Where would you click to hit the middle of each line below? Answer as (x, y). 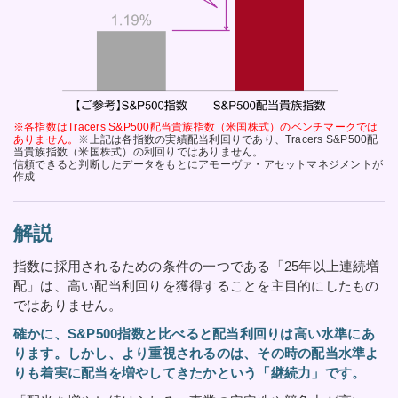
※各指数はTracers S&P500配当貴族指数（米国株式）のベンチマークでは (196, 127)
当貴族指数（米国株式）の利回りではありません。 (139, 151)
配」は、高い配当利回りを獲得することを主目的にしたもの (196, 285)
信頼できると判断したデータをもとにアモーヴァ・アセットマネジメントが (199, 164)
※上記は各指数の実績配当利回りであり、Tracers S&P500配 (228, 139)
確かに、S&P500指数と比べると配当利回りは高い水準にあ (194, 333)
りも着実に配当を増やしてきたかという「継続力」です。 (190, 372)
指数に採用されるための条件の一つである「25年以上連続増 (197, 266)
